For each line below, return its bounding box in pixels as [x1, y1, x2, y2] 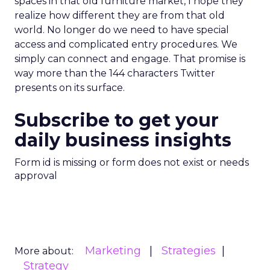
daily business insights [14, 129, 231, 151]
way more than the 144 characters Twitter [14, 67, 215, 79]
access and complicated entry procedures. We [14, 39, 237, 50]
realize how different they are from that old [14, 10, 225, 21]
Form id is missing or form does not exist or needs [14, 157, 249, 168]
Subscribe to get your [14, 109, 219, 131]
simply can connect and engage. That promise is [14, 53, 245, 64]
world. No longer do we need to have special [14, 24, 229, 36]
